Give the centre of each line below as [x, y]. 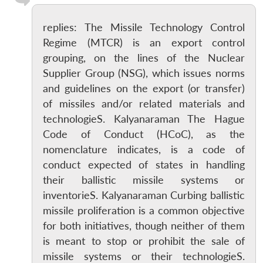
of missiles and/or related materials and [144, 103]
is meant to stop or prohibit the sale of [144, 241]
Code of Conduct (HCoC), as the [144, 134]
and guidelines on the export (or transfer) [144, 88]
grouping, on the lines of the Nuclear [144, 58]
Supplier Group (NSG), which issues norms [144, 73]
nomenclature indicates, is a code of [144, 149]
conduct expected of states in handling [144, 164]
